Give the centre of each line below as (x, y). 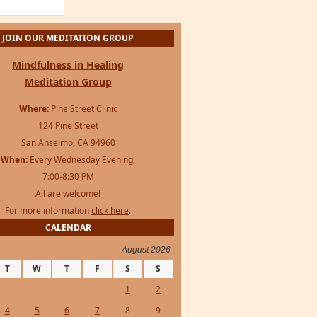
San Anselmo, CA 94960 (68, 142)
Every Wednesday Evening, (81, 159)
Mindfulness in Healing (68, 64)
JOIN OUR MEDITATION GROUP (68, 38)
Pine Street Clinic (83, 108)
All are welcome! (68, 193)
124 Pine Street (68, 125)
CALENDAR (68, 227)
